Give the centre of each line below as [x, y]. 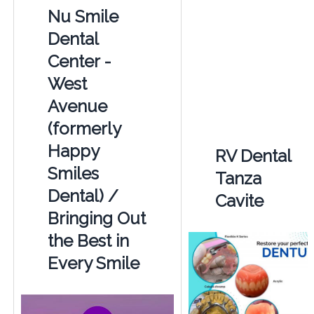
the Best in [88, 240]
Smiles [73, 173]
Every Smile [93, 263]
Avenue [77, 106]
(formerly [84, 128]
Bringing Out [96, 218]
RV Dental [253, 156]
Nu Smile [83, 16]
